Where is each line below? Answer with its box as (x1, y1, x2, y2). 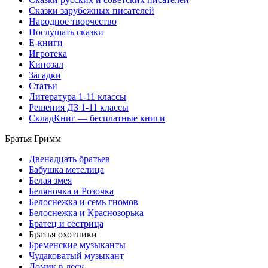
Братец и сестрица (29, 218, 103, 229)
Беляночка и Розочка (29, 185, 114, 196)
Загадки (29, 69, 61, 80)
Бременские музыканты (29, 239, 126, 250)
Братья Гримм (5, 133, 61, 144)
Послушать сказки (29, 26, 103, 37)
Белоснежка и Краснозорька (29, 207, 144, 218)
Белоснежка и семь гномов (29, 196, 138, 207)
